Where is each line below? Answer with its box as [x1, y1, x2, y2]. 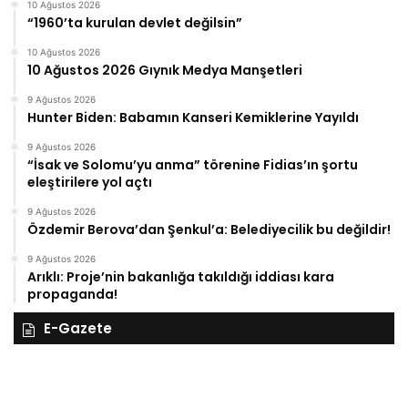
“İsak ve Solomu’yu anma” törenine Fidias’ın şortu [27, 156, 358, 175]
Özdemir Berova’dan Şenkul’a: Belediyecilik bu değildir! [27, 220, 391, 240]
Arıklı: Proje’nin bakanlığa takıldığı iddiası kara [27, 268, 334, 287]
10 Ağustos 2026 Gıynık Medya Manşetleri [27, 61, 302, 80]
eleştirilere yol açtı [27, 173, 152, 192]
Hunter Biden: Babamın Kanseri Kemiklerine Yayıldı [27, 108, 359, 127]
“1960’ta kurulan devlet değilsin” [27, 14, 242, 33]
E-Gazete [44, 319, 112, 339]
